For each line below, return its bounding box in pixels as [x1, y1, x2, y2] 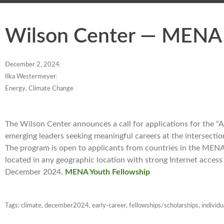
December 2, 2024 [5, 61, 59, 68]
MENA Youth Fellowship [65, 167, 150, 176]
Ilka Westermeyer [5, 73, 56, 80]
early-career [92, 202, 126, 209]
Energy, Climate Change [5, 85, 73, 92]
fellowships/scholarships [129, 202, 198, 209]
